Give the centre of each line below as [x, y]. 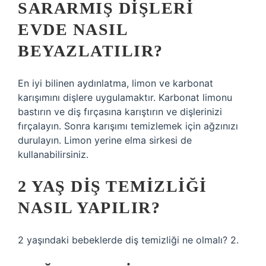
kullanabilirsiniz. [53, 154]
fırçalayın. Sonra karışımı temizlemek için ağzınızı [128, 126]
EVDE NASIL [72, 29]
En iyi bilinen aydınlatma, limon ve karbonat [115, 83]
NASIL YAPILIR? [89, 208]
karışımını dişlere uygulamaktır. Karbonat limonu [125, 97]
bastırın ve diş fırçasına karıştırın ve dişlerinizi [120, 112]
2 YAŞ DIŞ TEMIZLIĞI [113, 186]
